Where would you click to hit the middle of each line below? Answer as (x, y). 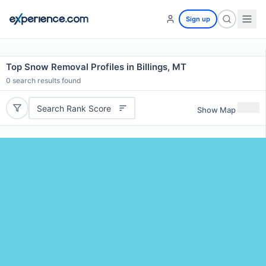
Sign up (198, 19)
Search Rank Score (74, 108)
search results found (46, 80)
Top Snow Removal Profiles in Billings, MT (96, 67)
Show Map (216, 110)
